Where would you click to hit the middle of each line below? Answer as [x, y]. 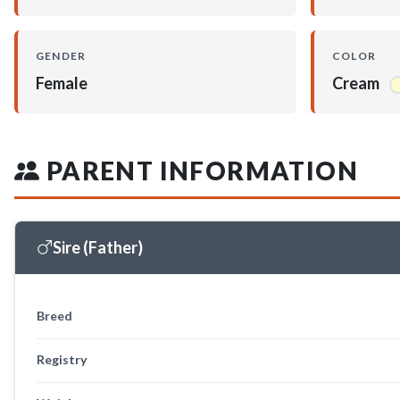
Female [62, 83]
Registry [62, 359]
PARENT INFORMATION [200, 170]
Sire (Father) [98, 247]
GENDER [61, 55]
